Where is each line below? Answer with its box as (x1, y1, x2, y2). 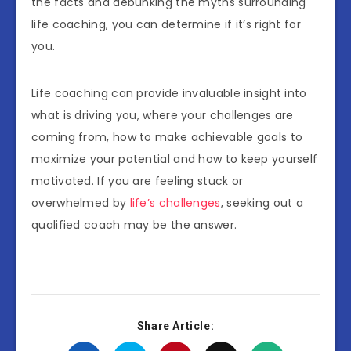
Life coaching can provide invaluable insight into (31, 85, 307, 102)
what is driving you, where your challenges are (31, 107, 294, 124)
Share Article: (136, 320, 215, 333)
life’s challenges (129, 195, 221, 212)
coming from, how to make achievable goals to (31, 129, 303, 146)
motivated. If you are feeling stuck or (31, 173, 244, 190)
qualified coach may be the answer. (31, 217, 237, 233)
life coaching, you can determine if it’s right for (31, 16, 301, 33)
